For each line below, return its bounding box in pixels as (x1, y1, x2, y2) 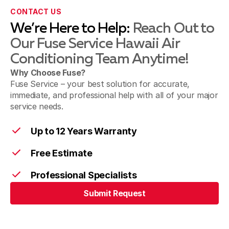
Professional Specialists (31, 170, 137, 180)
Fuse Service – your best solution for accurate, (10, 79, 190, 89)
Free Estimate (31, 148, 93, 158)
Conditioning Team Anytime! (10, 52, 189, 66)
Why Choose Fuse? (10, 67, 85, 78)
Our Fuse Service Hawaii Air (10, 37, 179, 51)
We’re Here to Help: (10, 21, 133, 36)
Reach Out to (132, 21, 215, 36)
